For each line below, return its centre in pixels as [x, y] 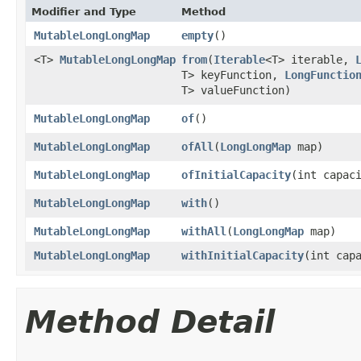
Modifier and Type [84, 12]
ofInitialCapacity [236, 175]
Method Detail [150, 322]
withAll [204, 231]
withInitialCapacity [243, 255]
